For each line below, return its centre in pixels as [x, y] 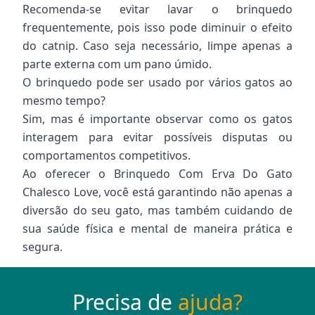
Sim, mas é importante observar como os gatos [157, 119]
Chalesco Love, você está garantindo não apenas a [157, 192]
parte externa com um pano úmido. [117, 64]
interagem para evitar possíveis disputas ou [157, 137]
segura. [43, 247]
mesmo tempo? [64, 101]
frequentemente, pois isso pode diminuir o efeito [157, 27]
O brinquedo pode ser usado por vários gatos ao [157, 82]
